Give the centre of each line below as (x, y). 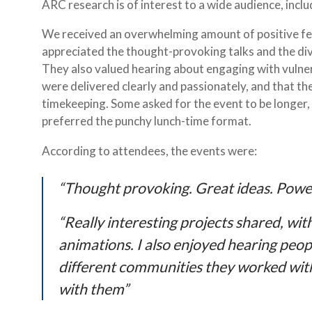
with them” (93, 289)
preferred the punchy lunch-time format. (147, 121)
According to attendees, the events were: (149, 150)
